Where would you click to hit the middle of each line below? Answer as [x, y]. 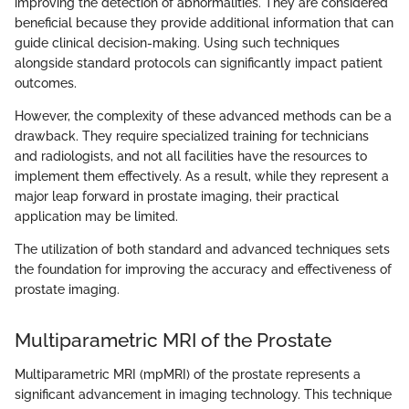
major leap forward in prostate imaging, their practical [177, 196]
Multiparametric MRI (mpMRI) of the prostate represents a [188, 375]
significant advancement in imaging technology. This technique [203, 395]
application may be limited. [96, 216]
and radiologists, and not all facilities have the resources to [191, 156]
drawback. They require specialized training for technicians [192, 136]
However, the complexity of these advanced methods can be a [203, 115]
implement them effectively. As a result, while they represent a [202, 176]
